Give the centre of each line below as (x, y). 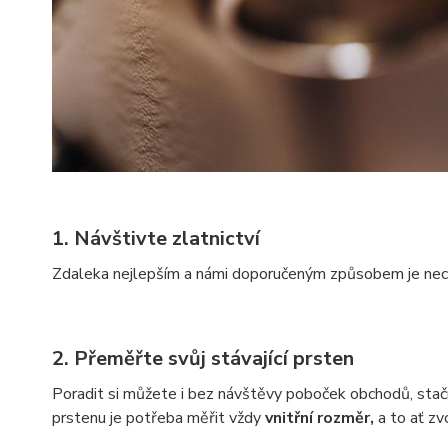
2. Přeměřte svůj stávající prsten (205, 358)
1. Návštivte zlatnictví (158, 238)
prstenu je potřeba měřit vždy (158, 417)
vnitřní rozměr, (319, 417)
